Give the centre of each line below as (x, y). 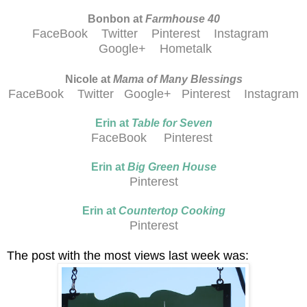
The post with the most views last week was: (128, 255)
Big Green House (172, 167)
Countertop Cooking (172, 210)
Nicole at (89, 79)
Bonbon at (116, 19)
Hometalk (186, 48)
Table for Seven (172, 123)
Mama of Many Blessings (177, 79)
